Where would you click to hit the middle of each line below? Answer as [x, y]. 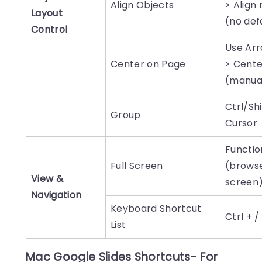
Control [49, 30]
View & [47, 179]
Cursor [242, 123]
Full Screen [137, 166]
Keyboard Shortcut [156, 209]
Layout [47, 13]
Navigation [56, 195]
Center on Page [148, 64]
